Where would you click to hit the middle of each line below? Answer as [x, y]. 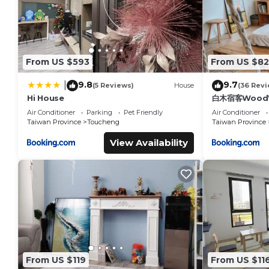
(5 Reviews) [113, 86]
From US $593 [58, 62]
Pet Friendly [143, 112]
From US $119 [56, 260]
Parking [99, 112]
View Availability [149, 142]
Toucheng [103, 122]
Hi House [46, 98]
